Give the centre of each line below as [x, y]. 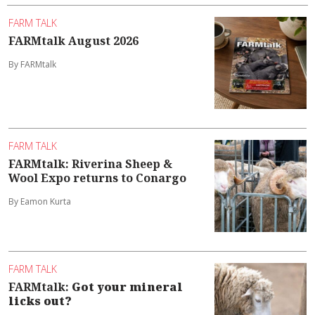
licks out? [40, 301]
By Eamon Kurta [40, 202]
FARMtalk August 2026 [73, 41]
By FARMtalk [32, 65]
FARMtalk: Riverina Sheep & [90, 164]
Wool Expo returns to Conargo [97, 178]
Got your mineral [127, 287]
